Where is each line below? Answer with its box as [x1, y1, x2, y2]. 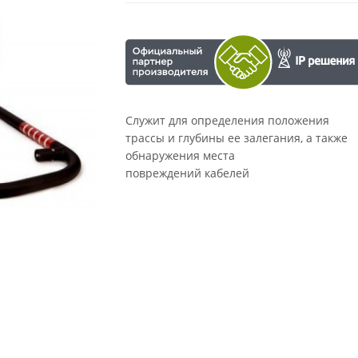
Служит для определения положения [125, 113, 330, 129]
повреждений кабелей [125, 165, 250, 181]
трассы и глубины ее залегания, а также [125, 130, 348, 146]
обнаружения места [125, 148, 236, 164]
